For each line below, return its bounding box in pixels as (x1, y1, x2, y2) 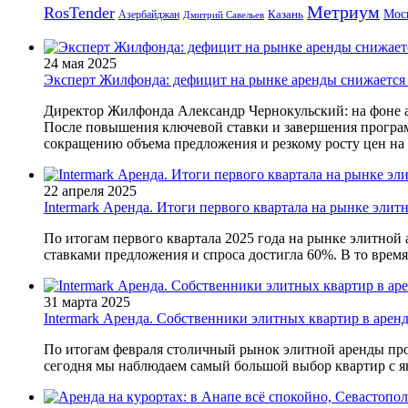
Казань (268, 7, 303, 22)
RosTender (44, 4, 115, 23)
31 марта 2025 (44, 294, 130, 311)
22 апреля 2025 (44, 183, 137, 199)
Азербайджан (118, 8, 179, 22)
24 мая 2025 (44, 56, 117, 72)
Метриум (307, 2, 380, 23)
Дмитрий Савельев (183, 10, 264, 21)
